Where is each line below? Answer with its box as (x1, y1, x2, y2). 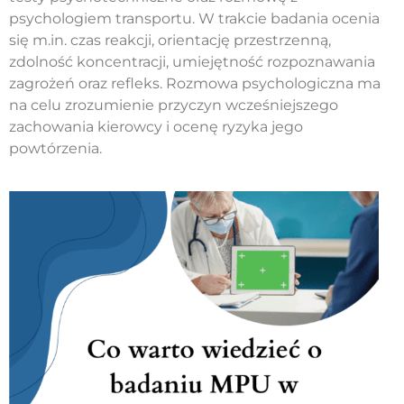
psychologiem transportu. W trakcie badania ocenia (9, 10, 380, 28)
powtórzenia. (9, 140, 102, 158)
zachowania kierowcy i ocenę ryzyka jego (9, 118, 303, 136)
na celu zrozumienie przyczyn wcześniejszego (9, 96, 338, 115)
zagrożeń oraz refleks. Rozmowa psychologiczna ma (9, 75, 381, 93)
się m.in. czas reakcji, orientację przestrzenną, (9, 32, 331, 50)
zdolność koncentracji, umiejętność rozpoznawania (9, 53, 375, 71)
